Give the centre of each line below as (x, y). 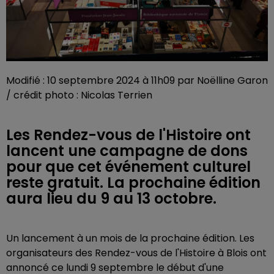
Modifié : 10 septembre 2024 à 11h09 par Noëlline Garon (137, 80)
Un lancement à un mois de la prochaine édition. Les (130, 238)
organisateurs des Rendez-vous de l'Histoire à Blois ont (136, 253)
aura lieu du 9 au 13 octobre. (111, 198)
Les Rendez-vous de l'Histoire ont (128, 135)
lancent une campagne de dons (127, 151)
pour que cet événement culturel (128, 167)
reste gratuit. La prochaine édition (133, 183)
